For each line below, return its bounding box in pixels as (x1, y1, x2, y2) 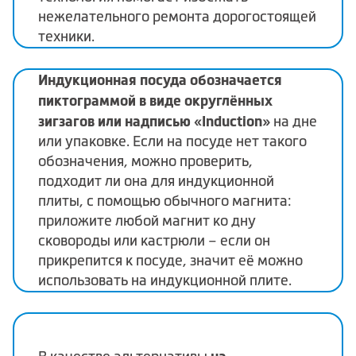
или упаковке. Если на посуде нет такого (38, 133, 307, 149)
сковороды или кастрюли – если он (38, 232, 270, 249)
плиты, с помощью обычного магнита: (38, 192, 292, 209)
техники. (38, 28, 95, 44)
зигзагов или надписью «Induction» (38, 112, 270, 130)
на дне (270, 113, 317, 130)
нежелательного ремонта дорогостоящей (38, 8, 316, 25)
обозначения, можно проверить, (38, 153, 253, 169)
